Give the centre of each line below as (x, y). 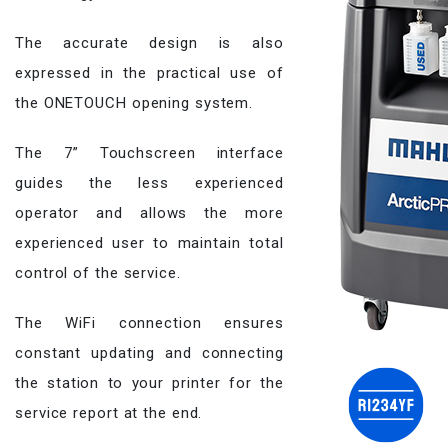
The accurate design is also (149, 43)
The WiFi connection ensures (149, 323)
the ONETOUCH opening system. (134, 103)
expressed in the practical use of (149, 73)
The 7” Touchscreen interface (149, 153)
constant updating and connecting (149, 353)
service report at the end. (109, 413)
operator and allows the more (149, 213)
